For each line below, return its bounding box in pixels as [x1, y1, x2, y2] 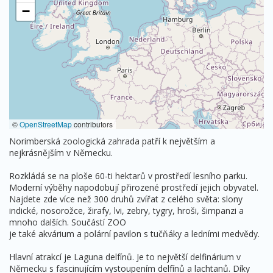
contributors [72, 118, 113, 129]
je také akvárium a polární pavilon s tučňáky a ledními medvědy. [9, 227, 260, 239]
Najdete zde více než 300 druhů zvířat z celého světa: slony [9, 193, 243, 205]
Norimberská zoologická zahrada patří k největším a [9, 135, 215, 147]
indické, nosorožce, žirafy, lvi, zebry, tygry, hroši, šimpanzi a [9, 204, 244, 216]
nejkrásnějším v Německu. [9, 146, 113, 158]
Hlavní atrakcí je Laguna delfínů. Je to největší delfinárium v [9, 250, 241, 263]
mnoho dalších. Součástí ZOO [9, 216, 126, 228]
